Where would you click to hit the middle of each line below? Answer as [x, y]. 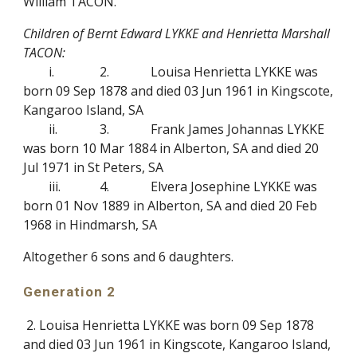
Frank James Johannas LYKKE [238, 129]
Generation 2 [70, 292]
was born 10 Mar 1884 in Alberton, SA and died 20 [171, 148]
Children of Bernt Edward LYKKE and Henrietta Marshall [177, 33]
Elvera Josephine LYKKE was [234, 186]
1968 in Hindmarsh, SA [90, 225]
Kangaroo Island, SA [84, 110]
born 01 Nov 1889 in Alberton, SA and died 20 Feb [171, 206]
